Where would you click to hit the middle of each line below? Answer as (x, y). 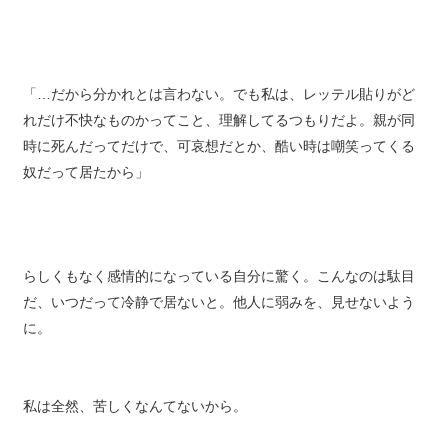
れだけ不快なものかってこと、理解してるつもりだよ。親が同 (218, 134)
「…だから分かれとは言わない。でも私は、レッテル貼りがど (218, 108)
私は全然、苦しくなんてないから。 (134, 420)
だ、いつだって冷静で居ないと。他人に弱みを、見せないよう (218, 316)
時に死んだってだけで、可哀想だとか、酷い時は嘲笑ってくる (218, 160)
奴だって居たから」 (85, 186)
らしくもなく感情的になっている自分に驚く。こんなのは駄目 (218, 290)
